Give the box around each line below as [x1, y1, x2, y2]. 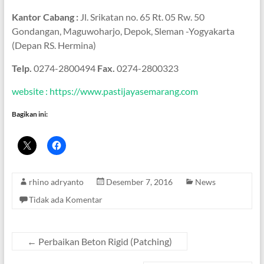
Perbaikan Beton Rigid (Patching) [36, 236, 172, 247]
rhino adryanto [28, 177, 84, 187]
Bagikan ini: [11, 110, 48, 119]
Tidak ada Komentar [28, 194, 103, 205]
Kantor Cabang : [11, 11, 80, 23]
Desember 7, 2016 [105, 177, 173, 187]
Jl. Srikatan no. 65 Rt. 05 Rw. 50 [80, 11, 204, 23]
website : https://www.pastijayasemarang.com [11, 85, 198, 97]
